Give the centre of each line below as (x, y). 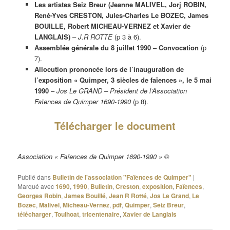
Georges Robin (40, 195)
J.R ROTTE (95, 36)
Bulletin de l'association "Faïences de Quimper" (122, 177)
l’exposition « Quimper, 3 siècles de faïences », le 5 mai (123, 80)
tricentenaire (101, 214)
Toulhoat (67, 214)
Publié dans (34, 177)
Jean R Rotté (128, 195)
